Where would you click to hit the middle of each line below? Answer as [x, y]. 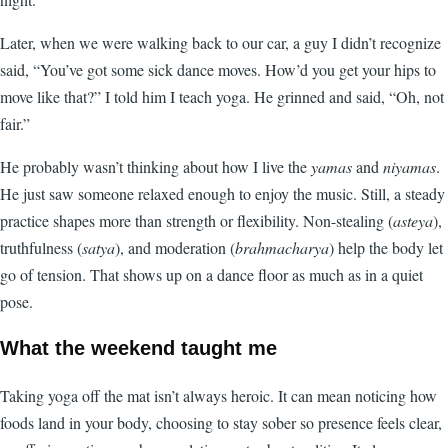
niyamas [409, 167]
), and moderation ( [175, 248]
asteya [413, 221]
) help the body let [386, 248]
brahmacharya [282, 248]
